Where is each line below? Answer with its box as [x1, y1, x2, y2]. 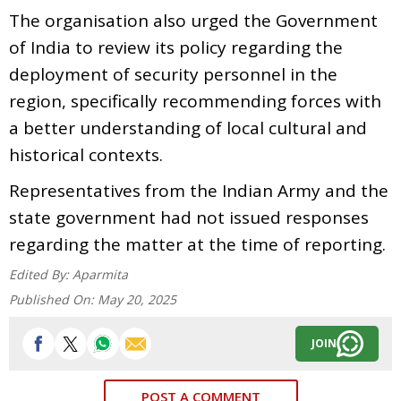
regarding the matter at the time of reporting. [9, 232, 386, 256]
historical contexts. [9, 142, 163, 166]
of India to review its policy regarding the [9, 35, 343, 59]
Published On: [9, 290, 98, 308]
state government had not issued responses [9, 205, 369, 229]
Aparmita [73, 265, 128, 283]
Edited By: [9, 265, 73, 283]
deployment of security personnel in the [9, 62, 337, 86]
